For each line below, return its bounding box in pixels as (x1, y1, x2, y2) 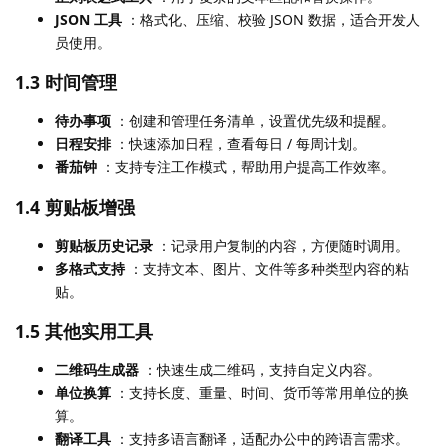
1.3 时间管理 (15, 70, 117, 95)
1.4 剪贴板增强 (15, 194, 135, 219)
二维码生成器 (55, 360, 139, 380)
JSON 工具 (55, 9, 122, 29)
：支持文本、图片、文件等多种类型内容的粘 (125, 258, 409, 278)
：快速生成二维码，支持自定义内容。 (139, 360, 381, 380)
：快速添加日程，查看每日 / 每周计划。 (111, 134, 366, 154)
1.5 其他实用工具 (15, 319, 153, 344)
